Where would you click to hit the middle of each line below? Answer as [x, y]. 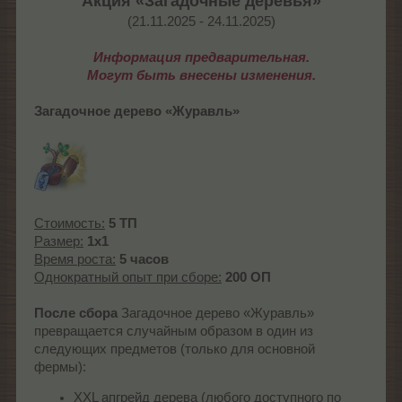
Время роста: [75, 259]
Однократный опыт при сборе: [128, 277]
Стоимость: [70, 223]
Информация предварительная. [201, 57]
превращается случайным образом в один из [174, 331]
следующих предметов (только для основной [175, 349]
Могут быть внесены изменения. [201, 75]
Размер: [59, 241]
